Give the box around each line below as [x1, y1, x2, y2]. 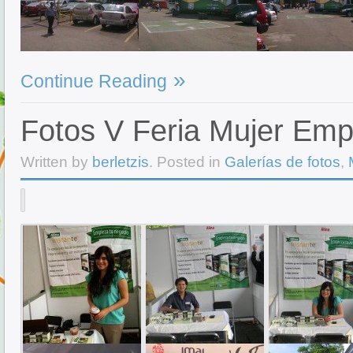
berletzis [92, 154, 149, 170]
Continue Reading [20, 72, 167, 91]
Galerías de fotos [225, 154, 340, 170]
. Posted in [149, 154, 225, 170]
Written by [20, 154, 92, 170]
